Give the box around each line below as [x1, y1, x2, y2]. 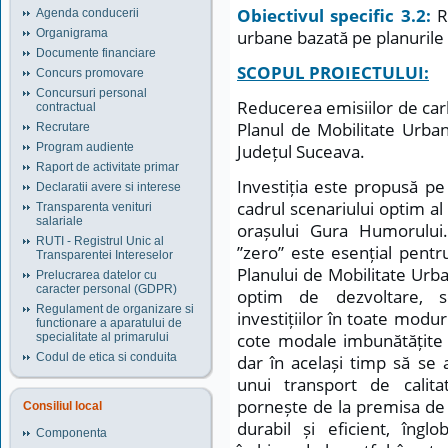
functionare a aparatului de [36, 316, 182, 330]
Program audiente [36, 140, 134, 154]
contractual [36, 100, 96, 114]
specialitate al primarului [36, 330, 169, 344]
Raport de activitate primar [36, 160, 179, 174]
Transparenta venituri [36, 200, 152, 214]
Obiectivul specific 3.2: [237, 3, 431, 27]
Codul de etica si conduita [36, 350, 177, 364]
